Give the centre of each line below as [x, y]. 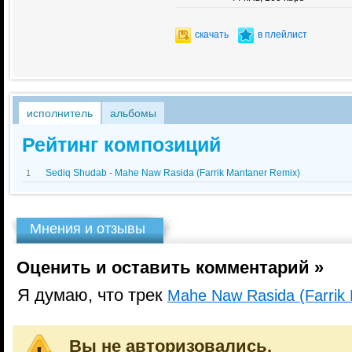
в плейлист [282, 35]
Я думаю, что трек [90, 295]
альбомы [133, 113]
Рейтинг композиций [121, 145]
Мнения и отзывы [88, 229]
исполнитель [60, 113]
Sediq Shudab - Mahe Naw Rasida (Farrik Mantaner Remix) [173, 173]
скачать [212, 35]
